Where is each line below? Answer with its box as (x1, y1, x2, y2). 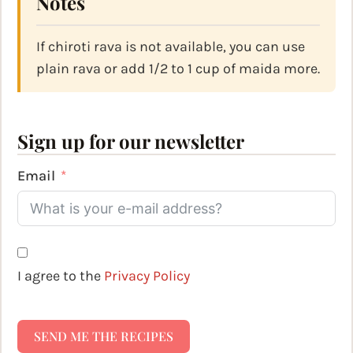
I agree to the (21, 267, 104, 285)
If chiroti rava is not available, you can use (36, 38, 305, 56)
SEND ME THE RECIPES (34, 328, 173, 345)
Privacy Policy (104, 267, 190, 285)
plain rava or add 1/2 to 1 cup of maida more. (36, 60, 320, 78)
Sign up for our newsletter (17, 128, 244, 154)
